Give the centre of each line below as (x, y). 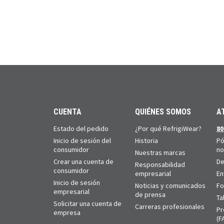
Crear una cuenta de (83, 161)
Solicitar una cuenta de (87, 203)
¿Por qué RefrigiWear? (168, 128)
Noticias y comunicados (170, 185)
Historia (146, 140)
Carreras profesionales (170, 206)
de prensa (150, 194)
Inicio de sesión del (82, 140)
